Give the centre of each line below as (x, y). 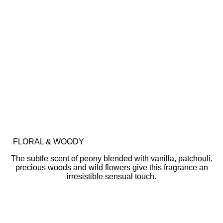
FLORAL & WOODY (49, 142)
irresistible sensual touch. (111, 176)
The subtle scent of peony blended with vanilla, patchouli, (111, 159)
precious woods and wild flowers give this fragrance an (111, 167)
